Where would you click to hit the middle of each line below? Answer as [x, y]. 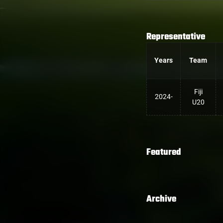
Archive [161, 199]
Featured [164, 153]
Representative [176, 37]
